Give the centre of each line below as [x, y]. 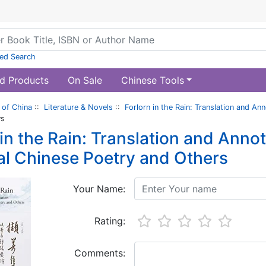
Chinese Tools [152, 80]
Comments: [99, 253]
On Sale [85, 80]
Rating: [110, 221]
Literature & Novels [78, 107]
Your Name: [99, 189]
